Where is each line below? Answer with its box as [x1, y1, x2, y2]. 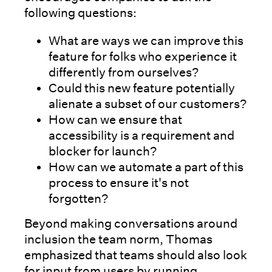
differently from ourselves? [49, 64, 201, 80]
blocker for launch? [49, 143, 159, 158]
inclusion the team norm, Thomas [24, 231, 212, 246]
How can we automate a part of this [49, 159, 243, 174]
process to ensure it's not [49, 175, 189, 190]
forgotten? [49, 191, 108, 206]
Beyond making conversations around [24, 216, 237, 231]
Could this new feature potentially [49, 80, 235, 95]
